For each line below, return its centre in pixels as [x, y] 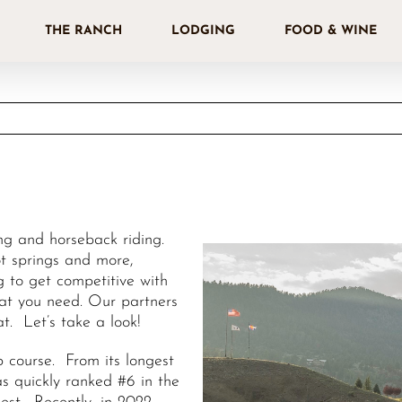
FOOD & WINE [331, 31]
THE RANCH [83, 31]
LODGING [203, 31]
